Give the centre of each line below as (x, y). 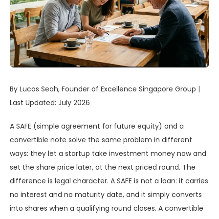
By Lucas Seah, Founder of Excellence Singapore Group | (105, 89)
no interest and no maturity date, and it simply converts (106, 195)
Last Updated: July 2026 (50, 103)
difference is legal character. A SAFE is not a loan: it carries (109, 181)
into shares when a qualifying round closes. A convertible (107, 208)
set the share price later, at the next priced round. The (103, 167)
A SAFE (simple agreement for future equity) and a (97, 126)
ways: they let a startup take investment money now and (108, 154)
